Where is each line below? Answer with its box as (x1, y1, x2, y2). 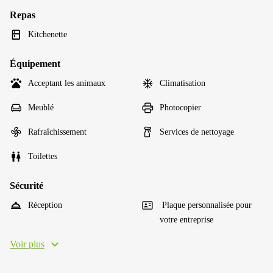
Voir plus (10, 239, 44, 249)
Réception (28, 200, 62, 210)
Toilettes (28, 152, 57, 161)
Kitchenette (28, 30, 67, 39)
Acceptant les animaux (28, 79, 105, 88)
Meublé (28, 103, 54, 112)
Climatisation (160, 79, 205, 88)
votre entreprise (160, 215, 213, 224)
